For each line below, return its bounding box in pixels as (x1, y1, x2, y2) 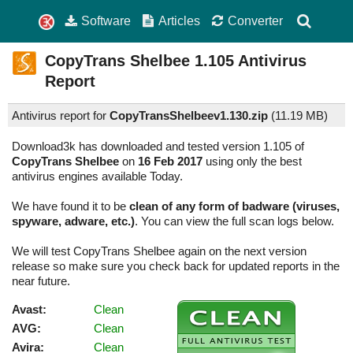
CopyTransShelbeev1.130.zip (110, 109, 268, 123)
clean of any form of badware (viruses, (129, 199, 340, 214)
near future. (12, 274, 70, 288)
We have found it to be (12, 199, 129, 214)
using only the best (203, 154, 302, 169)
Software (81, 13, 132, 28)
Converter (227, 13, 283, 28)
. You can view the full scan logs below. (135, 214, 334, 229)
